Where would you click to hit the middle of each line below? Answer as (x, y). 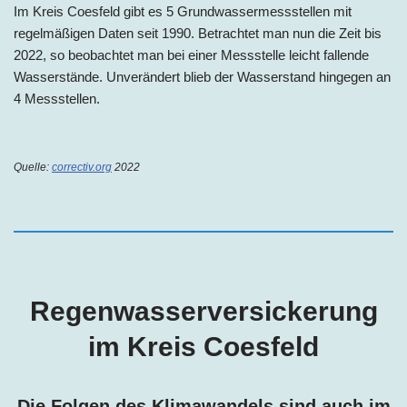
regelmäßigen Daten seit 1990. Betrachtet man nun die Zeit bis (198, 33)
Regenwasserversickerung (203, 311)
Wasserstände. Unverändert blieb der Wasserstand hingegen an (202, 76)
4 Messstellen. (57, 98)
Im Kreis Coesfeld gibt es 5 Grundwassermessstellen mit (183, 11)
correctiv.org (82, 167)
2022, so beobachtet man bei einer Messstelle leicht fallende (191, 55)
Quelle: (33, 167)
